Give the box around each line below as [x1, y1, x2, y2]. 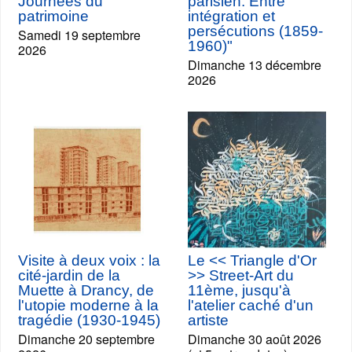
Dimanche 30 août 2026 [188, 330, 321, 348]
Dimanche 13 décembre [188, 56, 321, 74]
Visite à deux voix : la [18, 252, 160, 269]
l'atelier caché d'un [188, 297, 313, 313]
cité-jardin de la [18, 267, 120, 284]
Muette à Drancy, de [18, 282, 154, 299]
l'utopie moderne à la [18, 297, 159, 313]
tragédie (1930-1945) [18, 312, 160, 328]
